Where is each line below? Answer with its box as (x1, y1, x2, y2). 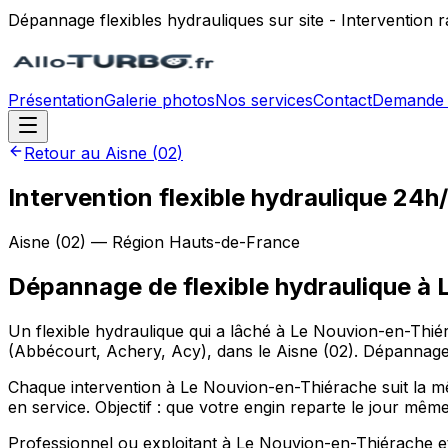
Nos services (215, 90, 313, 110)
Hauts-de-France (169, 231, 300, 252)
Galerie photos (104, 90, 215, 110)
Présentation (8, 90, 104, 110)
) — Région (80, 231, 169, 252)
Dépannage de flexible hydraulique (8, 271, 411, 301)
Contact (313, 90, 372, 110)
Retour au (24, 143, 105, 163)
